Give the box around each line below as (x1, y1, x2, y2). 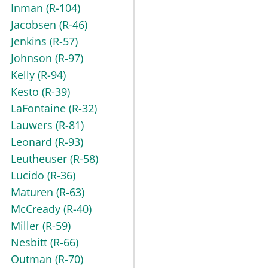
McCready (11, 202, 63, 217)
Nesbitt (11, 235, 50, 250)
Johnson (11, 51, 55, 66)
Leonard (11, 135, 55, 150)
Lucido (11, 168, 47, 183)
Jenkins (11, 34, 50, 49)
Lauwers (11, 118, 56, 133)
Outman (11, 252, 55, 267)
